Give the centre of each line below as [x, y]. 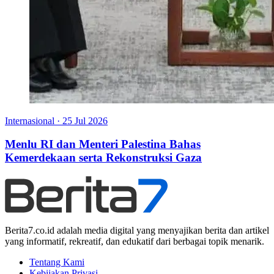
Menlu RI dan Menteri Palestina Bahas [103, 144]
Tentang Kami [57, 262]
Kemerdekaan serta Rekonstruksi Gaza [103, 158]
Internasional [30, 120]
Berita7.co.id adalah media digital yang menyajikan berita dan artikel [137, 231]
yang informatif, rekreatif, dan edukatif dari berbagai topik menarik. [135, 242]
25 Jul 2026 [85, 120]
